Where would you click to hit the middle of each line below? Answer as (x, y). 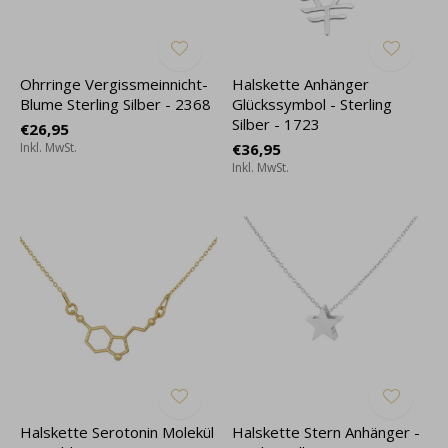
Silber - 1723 (275, 124)
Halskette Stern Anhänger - (325, 431)
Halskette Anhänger (300, 84)
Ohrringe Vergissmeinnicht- (114, 84)
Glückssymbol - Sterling (311, 104)
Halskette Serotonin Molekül (117, 431)
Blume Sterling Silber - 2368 (115, 104)
